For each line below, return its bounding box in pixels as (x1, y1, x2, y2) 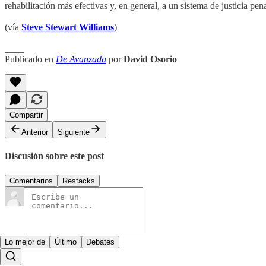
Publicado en (5, 54, 56, 65)
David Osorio (123, 54, 177, 65)
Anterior (21, 128, 48, 137)
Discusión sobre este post (5, 151, 104, 161)
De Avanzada (56, 54, 106, 65)
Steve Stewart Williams (21, 22, 114, 33)
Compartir (9, 110, 43, 120)
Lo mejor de (5, 237, 45, 246)
